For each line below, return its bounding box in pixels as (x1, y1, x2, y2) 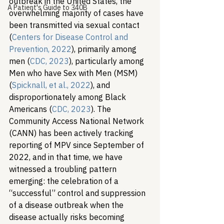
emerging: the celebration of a (9, 176, 120, 186)
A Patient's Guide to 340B (7, 3, 87, 12)
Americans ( (9, 104, 52, 114)
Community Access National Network (9, 116, 146, 126)
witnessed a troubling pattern (9, 164, 118, 174)
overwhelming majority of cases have (9, 8, 145, 18)
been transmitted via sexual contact (9, 20, 141, 30)
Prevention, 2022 (9, 44, 71, 54)
